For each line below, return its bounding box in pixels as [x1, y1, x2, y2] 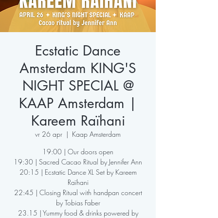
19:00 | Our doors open [42, 147, 113, 156]
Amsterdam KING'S [19, 59, 136, 77]
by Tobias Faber [55, 198, 100, 207]
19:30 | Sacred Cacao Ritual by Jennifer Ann [14, 157, 142, 166]
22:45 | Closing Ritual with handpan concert [14, 188, 142, 197]
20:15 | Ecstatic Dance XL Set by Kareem [19, 167, 137, 177]
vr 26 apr [35, 129, 62, 139]
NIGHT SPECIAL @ [22, 77, 134, 94]
